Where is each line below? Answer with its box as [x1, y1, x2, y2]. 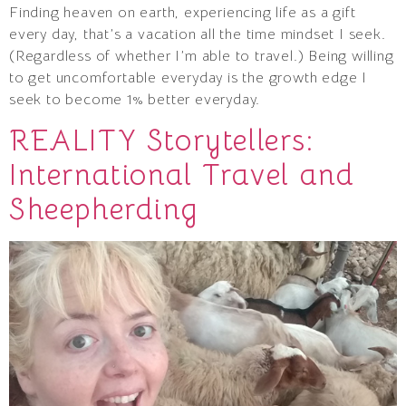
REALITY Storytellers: [9, 122, 314, 159]
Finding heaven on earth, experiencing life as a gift [9, 4, 356, 23]
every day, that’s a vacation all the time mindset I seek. [9, 25, 386, 44]
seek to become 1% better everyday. [9, 91, 261, 110]
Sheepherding [9, 191, 198, 228]
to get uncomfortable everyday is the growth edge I [9, 69, 367, 88]
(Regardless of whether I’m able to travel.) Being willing [9, 47, 394, 66]
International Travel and [9, 157, 355, 194]
